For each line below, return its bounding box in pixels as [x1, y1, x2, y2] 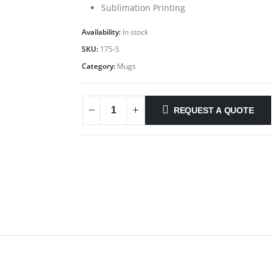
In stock [122, 27, 148, 37]
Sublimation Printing [101, 2, 185, 13]
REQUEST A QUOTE [173, 105, 254, 115]
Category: [82, 61, 117, 71]
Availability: [82, 27, 122, 37]
